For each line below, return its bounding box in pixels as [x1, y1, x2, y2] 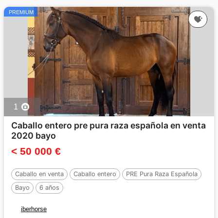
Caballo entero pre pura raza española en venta [11, 120, 206, 130]
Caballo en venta [15, 170, 64, 178]
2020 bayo [11, 130, 56, 141]
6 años [39, 183, 59, 191]
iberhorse [21, 205, 47, 213]
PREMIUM [9, 9, 34, 15]
